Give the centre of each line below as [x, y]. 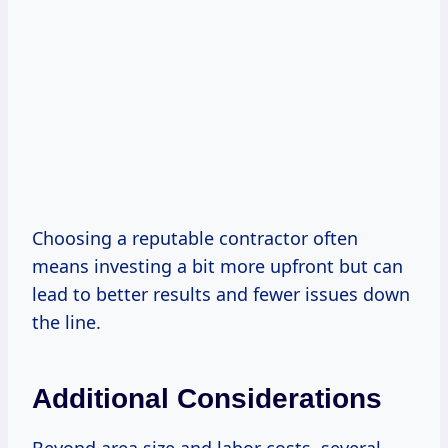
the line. [66, 321]
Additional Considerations [207, 398]
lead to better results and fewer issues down [221, 293]
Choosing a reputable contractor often [195, 237]
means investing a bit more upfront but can [217, 265]
